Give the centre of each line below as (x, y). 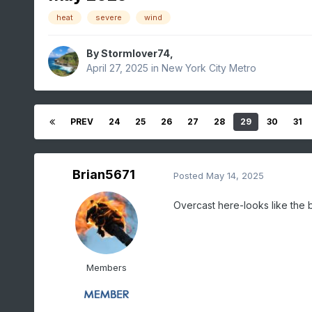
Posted (189, 175)
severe (108, 18)
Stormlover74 (135, 54)
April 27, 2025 (117, 68)
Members (106, 268)
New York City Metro (209, 68)
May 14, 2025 (235, 175)
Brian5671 (103, 175)
